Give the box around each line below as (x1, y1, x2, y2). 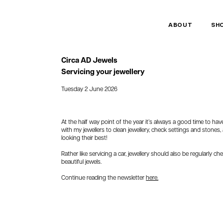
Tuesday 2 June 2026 (61, 85, 118, 93)
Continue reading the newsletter (61, 173, 146, 181)
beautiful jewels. (61, 157, 102, 165)
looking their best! (61, 133, 108, 141)
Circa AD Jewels (61, 55, 118, 65)
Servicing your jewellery (61, 66, 145, 77)
